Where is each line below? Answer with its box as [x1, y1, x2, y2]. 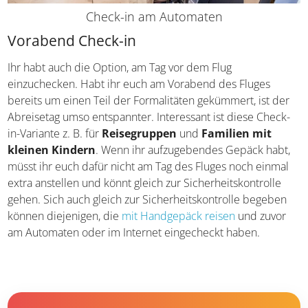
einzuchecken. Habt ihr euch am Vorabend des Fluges [8, 88, 271, 104]
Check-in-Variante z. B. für [8, 137, 136, 153]
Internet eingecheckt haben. [8, 253, 145, 269]
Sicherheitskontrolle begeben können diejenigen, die [8, 220, 269, 236]
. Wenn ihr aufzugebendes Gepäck [118, 154, 286, 170]
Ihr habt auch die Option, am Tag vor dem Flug [8, 71, 232, 87]
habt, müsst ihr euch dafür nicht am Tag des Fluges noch [8, 170, 280, 186]
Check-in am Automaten [80, 20, 217, 37]
